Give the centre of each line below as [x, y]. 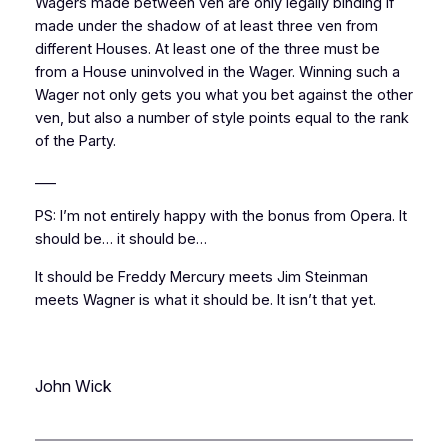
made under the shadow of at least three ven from [206, 25]
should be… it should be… [120, 239]
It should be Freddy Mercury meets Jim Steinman [201, 276]
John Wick [73, 386]
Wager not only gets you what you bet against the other [223, 94]
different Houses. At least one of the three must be [207, 48]
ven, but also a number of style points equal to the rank [221, 117]
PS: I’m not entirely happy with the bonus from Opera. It [220, 216]
